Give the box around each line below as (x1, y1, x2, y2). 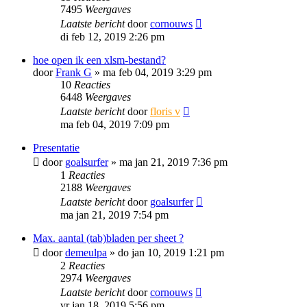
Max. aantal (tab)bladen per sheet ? (33, 232, 184, 244)
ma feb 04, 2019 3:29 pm (103, 66, 212, 78)
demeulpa (65, 247, 107, 258)
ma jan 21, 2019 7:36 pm (119, 156, 228, 168)
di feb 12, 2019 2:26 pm (60, 31, 164, 42)
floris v (150, 106, 180, 117)
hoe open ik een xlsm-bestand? (33, 54, 166, 66)
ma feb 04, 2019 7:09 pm (60, 119, 169, 130)
